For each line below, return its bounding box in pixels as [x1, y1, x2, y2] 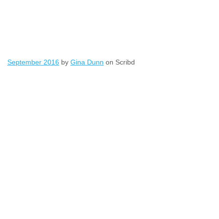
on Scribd [104, 58, 135, 66]
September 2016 [7, 58, 59, 66]
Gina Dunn [70, 58, 104, 66]
